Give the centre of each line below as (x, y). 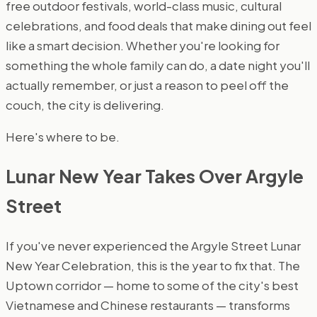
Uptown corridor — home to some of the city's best (152, 285)
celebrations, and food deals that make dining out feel (158, 25)
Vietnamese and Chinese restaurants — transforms (148, 305)
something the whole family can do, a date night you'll (158, 65)
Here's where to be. (63, 136)
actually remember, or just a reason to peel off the (147, 85)
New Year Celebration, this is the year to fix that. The (153, 265)
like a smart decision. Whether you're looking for (143, 45)
